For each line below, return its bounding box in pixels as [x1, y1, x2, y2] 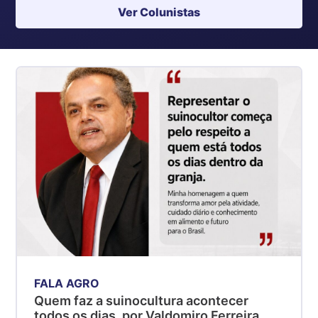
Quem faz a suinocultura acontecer [34, 292, 249, 308]
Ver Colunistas [118, 5, 200, 20]
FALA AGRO [34, 275, 100, 290]
